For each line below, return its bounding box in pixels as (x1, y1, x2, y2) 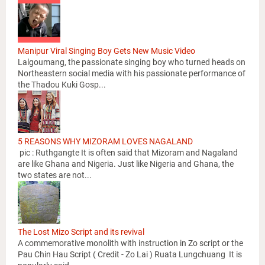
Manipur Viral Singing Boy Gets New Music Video (18, 46, 195, 56)
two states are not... (18, 170, 92, 180)
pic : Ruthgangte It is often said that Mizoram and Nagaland (18, 148, 238, 158)
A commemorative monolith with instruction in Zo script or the (18, 238, 243, 248)
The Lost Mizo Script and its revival (18, 227, 144, 237)
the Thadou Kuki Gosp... (18, 80, 106, 90)
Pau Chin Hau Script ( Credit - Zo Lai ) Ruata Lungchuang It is (18, 250, 242, 260)
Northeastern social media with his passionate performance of (18, 69, 245, 79)
